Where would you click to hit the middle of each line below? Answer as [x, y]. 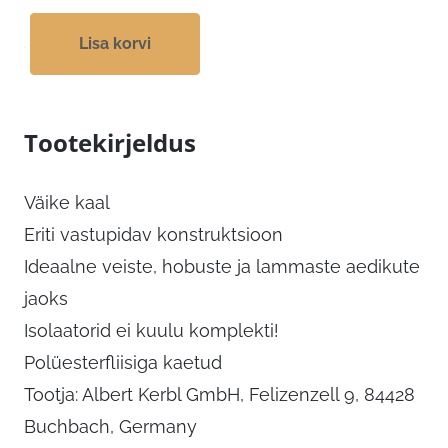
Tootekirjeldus [110, 143]
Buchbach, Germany [110, 427]
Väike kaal [67, 203]
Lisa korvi [115, 44]
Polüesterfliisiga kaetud [123, 363]
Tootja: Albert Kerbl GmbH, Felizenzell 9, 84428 [219, 395]
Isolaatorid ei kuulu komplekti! [151, 331]
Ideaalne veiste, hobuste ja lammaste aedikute [222, 267]
